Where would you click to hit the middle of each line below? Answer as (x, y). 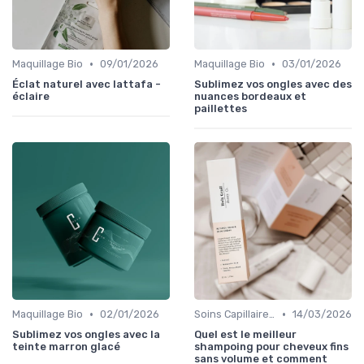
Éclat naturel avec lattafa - (87, 84)
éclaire (31, 96)
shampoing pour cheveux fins (271, 347)
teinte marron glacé (66, 347)
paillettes (221, 108)
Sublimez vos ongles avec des (273, 84)
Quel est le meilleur (245, 334)
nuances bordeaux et (250, 96)
